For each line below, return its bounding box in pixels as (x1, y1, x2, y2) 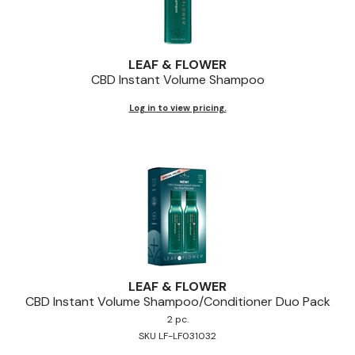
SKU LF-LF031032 (139, 329, 216, 342)
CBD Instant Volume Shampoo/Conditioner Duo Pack (25, 292, 330, 310)
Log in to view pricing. (128, 101, 227, 113)
